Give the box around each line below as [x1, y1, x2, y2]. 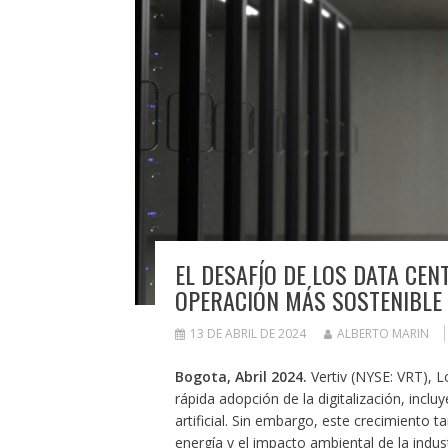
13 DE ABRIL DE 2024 [189, 325, 306, 343]
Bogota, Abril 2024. [174, 367, 307, 387]
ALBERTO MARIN [336, 325, 429, 343]
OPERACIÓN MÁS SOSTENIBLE [174, 282, 442, 319]
